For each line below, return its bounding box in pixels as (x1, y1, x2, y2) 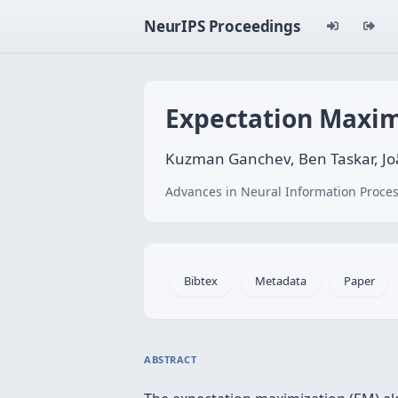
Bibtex (184, 273, 218, 289)
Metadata (255, 273, 306, 289)
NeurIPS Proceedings (144, 16, 300, 36)
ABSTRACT (144, 353, 197, 366)
